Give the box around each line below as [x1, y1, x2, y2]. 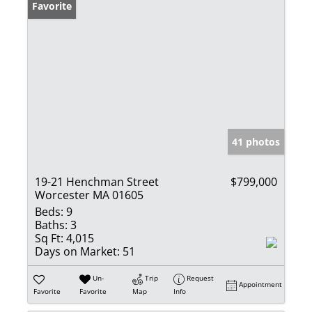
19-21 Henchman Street [35, 174, 159, 190]
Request [187, 273, 214, 283]
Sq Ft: [35, 231, 63, 247]
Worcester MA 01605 [35, 187, 143, 203]
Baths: [35, 217, 68, 233]
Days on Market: [35, 244, 120, 260]
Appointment [239, 279, 283, 290]
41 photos [232, 135, 280, 149]
